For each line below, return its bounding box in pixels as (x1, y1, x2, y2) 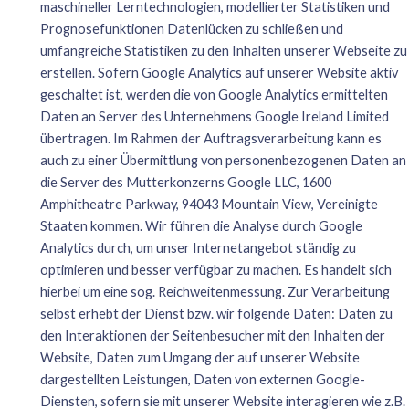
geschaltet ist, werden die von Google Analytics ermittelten (39, 86, 388, 102)
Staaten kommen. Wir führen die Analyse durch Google (39, 217, 362, 234)
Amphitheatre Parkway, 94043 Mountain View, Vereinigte (39, 195, 378, 212)
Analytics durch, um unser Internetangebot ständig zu (39, 239, 356, 256)
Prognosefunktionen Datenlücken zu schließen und (39, 20, 343, 37)
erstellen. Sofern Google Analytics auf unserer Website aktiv (39, 64, 398, 80)
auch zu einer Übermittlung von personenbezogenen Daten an (39, 152, 406, 168)
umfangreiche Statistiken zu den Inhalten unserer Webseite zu (39, 42, 407, 58)
